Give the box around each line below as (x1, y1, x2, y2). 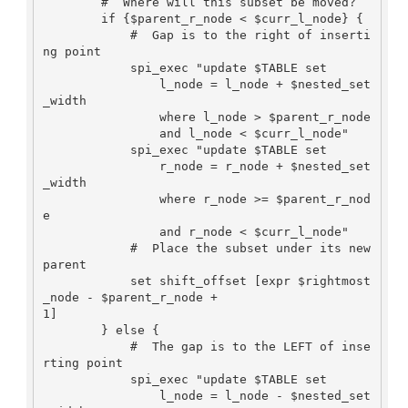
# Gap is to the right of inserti (42, 27, 130, 42)
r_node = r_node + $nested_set (42, 158, 159, 173)
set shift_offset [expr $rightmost (42, 273, 130, 288)
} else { (42, 322, 101, 337)
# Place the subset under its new (42, 240, 130, 255)
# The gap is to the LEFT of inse (42, 339, 130, 353)
